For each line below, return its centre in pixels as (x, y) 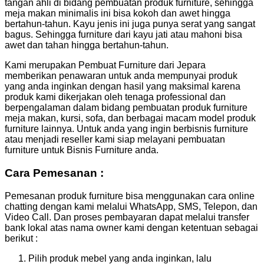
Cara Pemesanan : (54, 173)
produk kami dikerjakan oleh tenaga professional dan (115, 97)
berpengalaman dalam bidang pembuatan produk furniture (126, 108)
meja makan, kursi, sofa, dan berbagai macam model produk (130, 118)
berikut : (21, 238)
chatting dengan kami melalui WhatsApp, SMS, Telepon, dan (131, 206)
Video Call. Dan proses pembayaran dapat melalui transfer (127, 217)
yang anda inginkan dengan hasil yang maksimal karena (123, 87)
